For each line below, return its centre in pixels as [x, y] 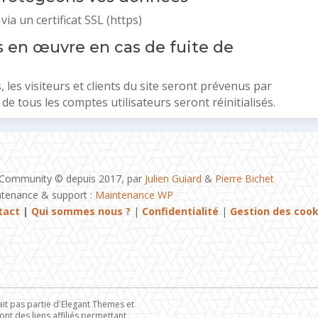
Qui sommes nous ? [81, 211]
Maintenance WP [134, 194]
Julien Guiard [173, 178]
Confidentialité [180, 211]
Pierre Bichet [244, 178]
